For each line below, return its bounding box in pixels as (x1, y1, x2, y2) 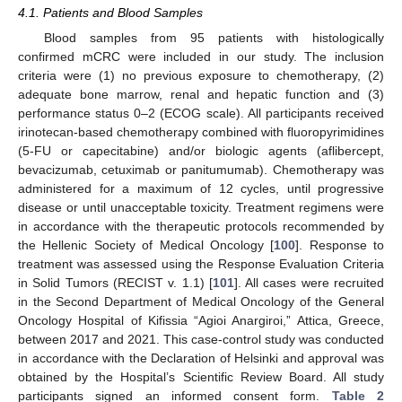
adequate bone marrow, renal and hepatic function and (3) (18, 87, 384, 102)
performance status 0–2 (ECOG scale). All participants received (18, 106, 384, 121)
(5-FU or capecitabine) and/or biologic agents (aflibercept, (18, 144, 384, 159)
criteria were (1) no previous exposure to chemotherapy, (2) (18, 68, 384, 83)
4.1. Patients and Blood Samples (18, 5, 203, 21)
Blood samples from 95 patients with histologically (43, 31, 384, 46)
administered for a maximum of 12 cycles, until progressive (18, 181, 384, 197)
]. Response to (295, 238, 384, 253)
